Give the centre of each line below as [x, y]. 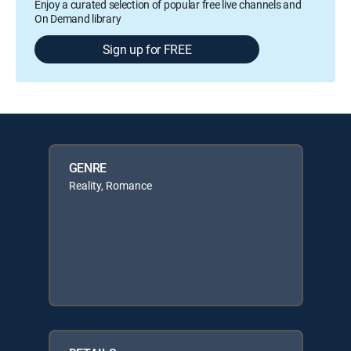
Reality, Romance [110, 185]
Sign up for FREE [147, 49]
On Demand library [78, 18]
